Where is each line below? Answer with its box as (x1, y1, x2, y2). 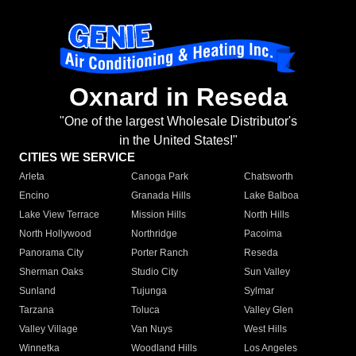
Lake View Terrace (19, 209, 99, 221)
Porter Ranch (131, 247, 189, 259)
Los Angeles (243, 342, 297, 354)
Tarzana (19, 304, 54, 316)
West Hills (243, 323, 287, 335)
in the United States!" (118, 133, 238, 148)
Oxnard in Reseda (68, 83, 288, 112)
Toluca (131, 304, 161, 316)
